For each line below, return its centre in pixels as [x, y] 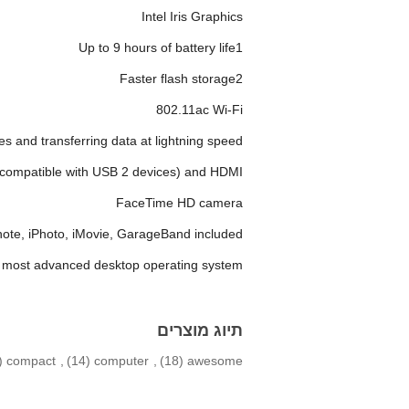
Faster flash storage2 [181, 79]
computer [121, 361]
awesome [215, 361]
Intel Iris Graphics [192, 17]
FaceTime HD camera [179, 203]
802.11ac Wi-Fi [199, 110]
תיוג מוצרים [200, 331]
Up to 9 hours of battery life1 [161, 48]
